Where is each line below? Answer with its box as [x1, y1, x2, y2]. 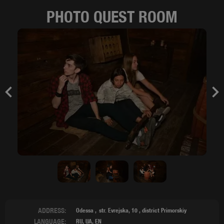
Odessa [76, 206, 93, 214]
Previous [10, 92, 34, 98]
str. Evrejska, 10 [99, 206, 137, 214]
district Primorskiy [142, 206, 186, 214]
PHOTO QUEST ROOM [46, 7, 177, 26]
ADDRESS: [38, 206, 66, 214]
